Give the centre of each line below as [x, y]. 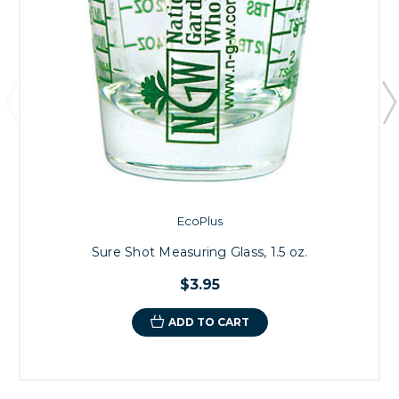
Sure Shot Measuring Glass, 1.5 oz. [199, 252]
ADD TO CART [208, 322]
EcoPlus [199, 220]
